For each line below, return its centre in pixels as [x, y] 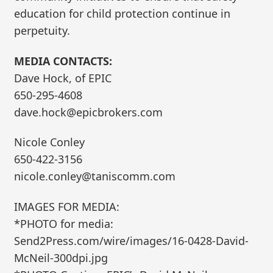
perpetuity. [42, 30]
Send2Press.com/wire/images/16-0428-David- [132, 240]
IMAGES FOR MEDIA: [67, 206]
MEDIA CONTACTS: [63, 61]
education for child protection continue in [122, 13]
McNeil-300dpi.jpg [61, 257]
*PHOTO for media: [64, 223]
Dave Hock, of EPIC [63, 78]
